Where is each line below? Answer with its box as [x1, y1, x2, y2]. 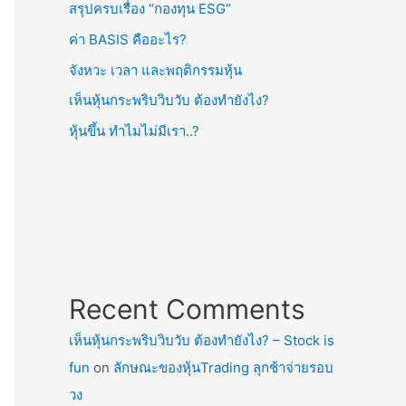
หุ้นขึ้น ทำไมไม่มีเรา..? [69, 122, 199, 140]
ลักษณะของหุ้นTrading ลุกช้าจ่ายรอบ [113, 359, 333, 376]
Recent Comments [69, 293, 305, 325]
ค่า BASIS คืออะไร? [69, 30, 187, 48]
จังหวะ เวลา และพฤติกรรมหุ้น [69, 61, 242, 79]
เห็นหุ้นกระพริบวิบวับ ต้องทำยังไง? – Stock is [69, 332, 334, 349]
